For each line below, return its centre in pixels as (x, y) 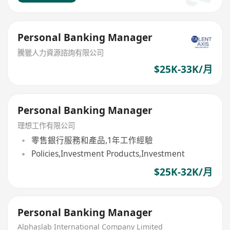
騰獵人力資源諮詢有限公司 (61, 52)
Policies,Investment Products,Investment (108, 154)
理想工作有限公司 (46, 125)
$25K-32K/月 (183, 172)
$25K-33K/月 (183, 70)
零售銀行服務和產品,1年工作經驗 (92, 140)
